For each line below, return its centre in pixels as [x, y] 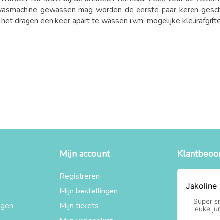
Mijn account [84, 154]
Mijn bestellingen [88, 191]
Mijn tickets [79, 206]
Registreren [79, 176]
